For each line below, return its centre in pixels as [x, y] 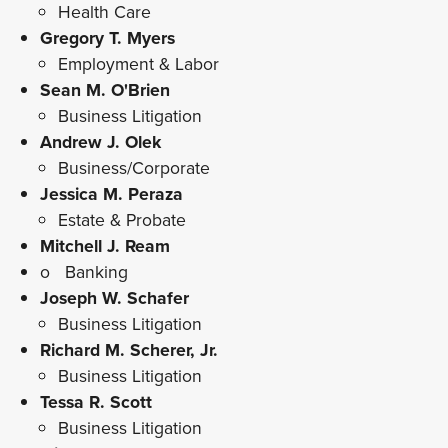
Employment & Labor [138, 64]
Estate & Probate [121, 220]
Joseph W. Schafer [114, 298]
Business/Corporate [133, 168]
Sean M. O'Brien [105, 90]
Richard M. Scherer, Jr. [129, 350]
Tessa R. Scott [96, 402]
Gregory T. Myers [107, 38]
